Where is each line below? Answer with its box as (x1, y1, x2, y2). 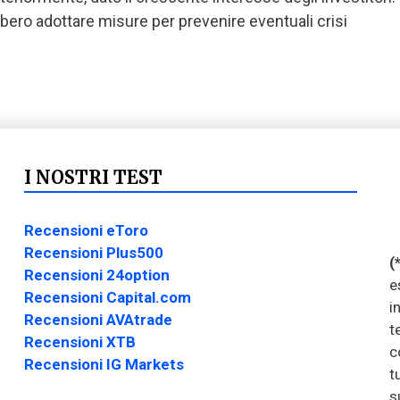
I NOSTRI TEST (23, 166, 162, 189)
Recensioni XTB (23, 333, 136, 351)
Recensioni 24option (23, 266, 170, 284)
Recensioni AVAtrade (23, 311, 172, 329)
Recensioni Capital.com (23, 288, 191, 306)
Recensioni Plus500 (23, 244, 163, 262)
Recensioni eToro (23, 221, 148, 239)
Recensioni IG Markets (23, 355, 184, 373)
